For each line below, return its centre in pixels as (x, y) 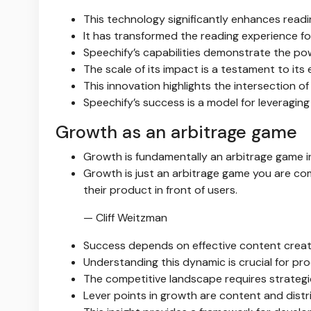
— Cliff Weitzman (125, 218)
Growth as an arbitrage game (176, 133)
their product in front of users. (160, 190)
